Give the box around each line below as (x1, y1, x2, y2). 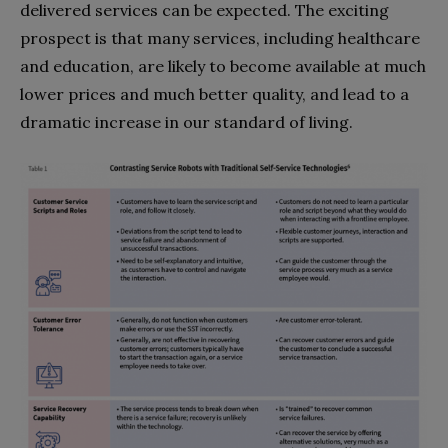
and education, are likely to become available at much (20, 56, 426, 76)
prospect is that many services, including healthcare (20, 28, 420, 48)
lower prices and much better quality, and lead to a (20, 84, 409, 104)
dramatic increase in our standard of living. (20, 112, 353, 132)
